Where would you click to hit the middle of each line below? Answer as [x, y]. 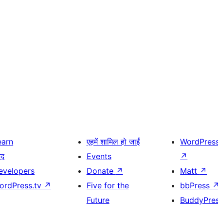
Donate [101, 171]
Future [98, 200]
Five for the [108, 186]
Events [99, 156]
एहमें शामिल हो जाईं [113, 142]
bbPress [196, 186]
